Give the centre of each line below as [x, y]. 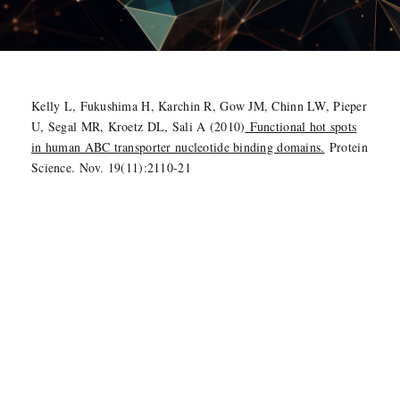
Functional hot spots [301, 126]
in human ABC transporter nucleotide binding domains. [178, 147]
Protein [346, 147]
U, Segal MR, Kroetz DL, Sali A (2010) [138, 126]
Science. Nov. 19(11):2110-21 [111, 167]
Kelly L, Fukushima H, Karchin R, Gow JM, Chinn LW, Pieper [199, 106]
